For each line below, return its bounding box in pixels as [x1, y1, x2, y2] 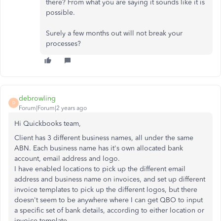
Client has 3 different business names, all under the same [14, 133, 193, 142]
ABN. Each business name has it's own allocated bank [14, 144, 183, 152]
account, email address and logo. [14, 154, 120, 163]
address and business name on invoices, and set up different [14, 175, 205, 184]
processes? [46, 39, 81, 48]
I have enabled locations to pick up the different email [14, 164, 185, 173]
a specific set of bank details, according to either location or [14, 206, 204, 215]
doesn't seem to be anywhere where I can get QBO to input [14, 195, 203, 204]
